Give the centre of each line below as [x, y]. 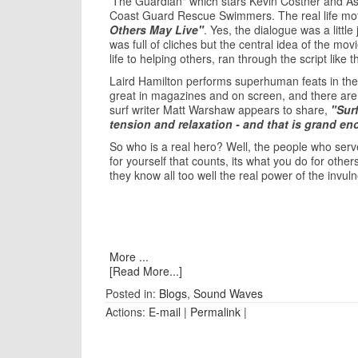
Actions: [127, 312]
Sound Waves [228, 293]
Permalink [215, 312]
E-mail [165, 312]
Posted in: [132, 293]
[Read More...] [146, 271]
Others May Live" [157, 30]
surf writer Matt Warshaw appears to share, [220, 109]
